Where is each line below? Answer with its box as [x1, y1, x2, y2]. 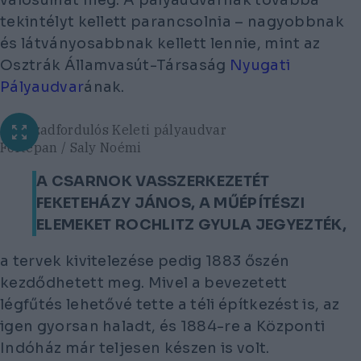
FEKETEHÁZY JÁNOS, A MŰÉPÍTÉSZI [36, 194, 305, 213]
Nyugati [229, 56, 291, 74]
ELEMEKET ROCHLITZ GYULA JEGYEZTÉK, [36, 216, 346, 234]
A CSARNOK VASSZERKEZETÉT [36, 172, 270, 191]
